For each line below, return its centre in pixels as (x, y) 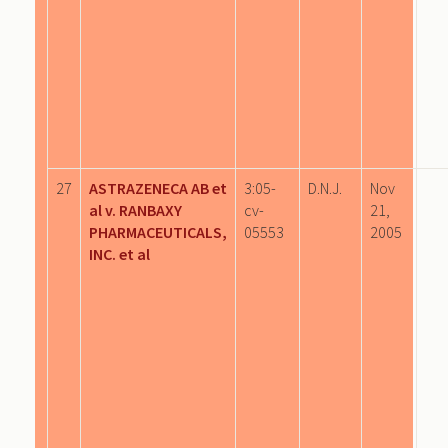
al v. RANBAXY (135, 209)
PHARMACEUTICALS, (158, 231)
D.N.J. (325, 187)
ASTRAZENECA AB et (158, 187)
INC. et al (119, 253)
